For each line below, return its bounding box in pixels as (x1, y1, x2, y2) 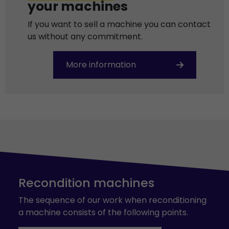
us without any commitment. (28, 31, 143, 42)
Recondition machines (18, 174, 154, 191)
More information (66, 59, 136, 71)
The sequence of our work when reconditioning (18, 194, 207, 206)
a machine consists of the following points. (18, 207, 188, 218)
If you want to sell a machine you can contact (28, 18, 211, 30)
